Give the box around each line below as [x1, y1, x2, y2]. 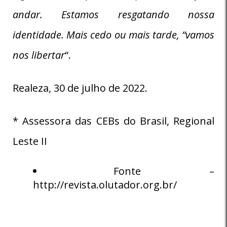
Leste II [13, 134, 47, 148]
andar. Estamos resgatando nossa [13, 7, 214, 21]
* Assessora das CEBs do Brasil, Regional [13, 113, 214, 128]
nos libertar [13, 48, 65, 62]
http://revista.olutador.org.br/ [33, 177, 177, 192]
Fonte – [113, 164, 214, 178]
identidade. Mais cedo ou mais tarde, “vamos [13, 27, 214, 42]
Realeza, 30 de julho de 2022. [13, 81, 147, 95]
